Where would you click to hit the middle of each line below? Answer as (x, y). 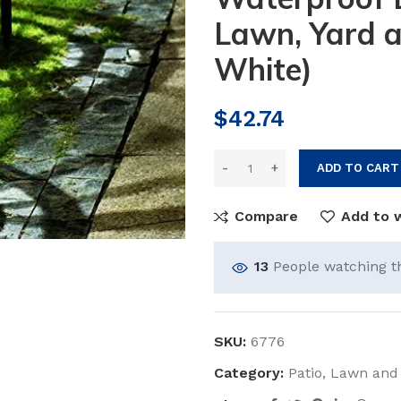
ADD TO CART (358, 168)
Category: (249, 373)
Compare (267, 216)
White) (263, 69)
